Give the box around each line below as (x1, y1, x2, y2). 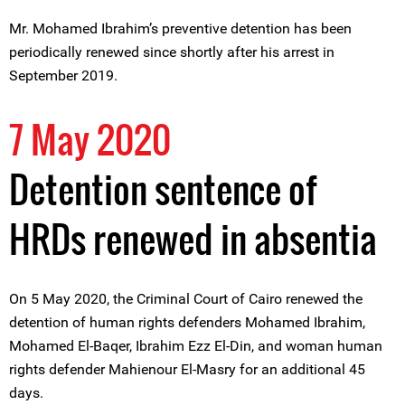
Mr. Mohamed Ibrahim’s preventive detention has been (9, 20, 352, 37)
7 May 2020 (9, 112, 171, 166)
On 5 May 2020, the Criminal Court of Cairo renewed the (9, 290, 363, 307)
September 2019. (9, 67, 118, 84)
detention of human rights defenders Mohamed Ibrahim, (9, 314, 365, 331)
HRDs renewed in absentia (9, 212, 377, 266)
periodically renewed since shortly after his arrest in (9, 43, 334, 61)
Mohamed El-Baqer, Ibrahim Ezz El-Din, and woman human (9, 337, 382, 354)
